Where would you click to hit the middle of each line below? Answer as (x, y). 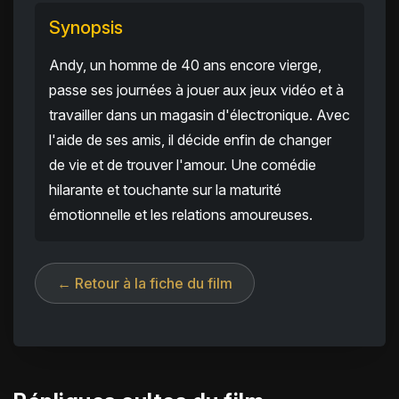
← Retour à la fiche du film (145, 284)
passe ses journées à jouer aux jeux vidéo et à (196, 90)
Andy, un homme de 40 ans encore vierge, (185, 65)
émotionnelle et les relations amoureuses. (181, 215)
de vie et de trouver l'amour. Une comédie (183, 165)
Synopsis (86, 28)
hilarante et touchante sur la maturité (165, 190)
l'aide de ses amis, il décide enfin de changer (190, 140)
